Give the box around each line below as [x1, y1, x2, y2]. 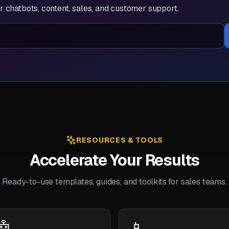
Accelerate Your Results [29, 150, 200, 170]
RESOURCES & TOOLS [76, 135, 163, 145]
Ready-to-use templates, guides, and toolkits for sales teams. [2, 176, 227, 187]
